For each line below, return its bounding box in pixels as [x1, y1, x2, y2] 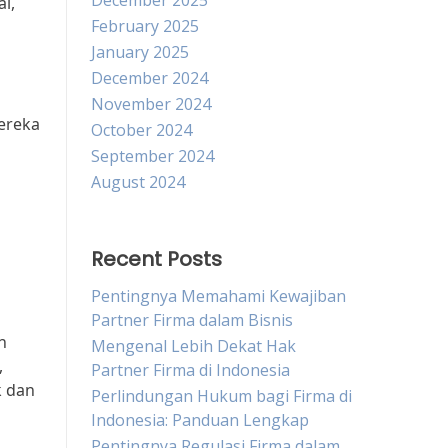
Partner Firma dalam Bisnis [91, 309, 293, 331]
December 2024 [91, 67, 208, 89]
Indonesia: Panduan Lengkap [91, 409, 309, 431]
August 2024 [91, 171, 185, 193]
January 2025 [91, 41, 189, 63]
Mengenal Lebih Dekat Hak [91, 335, 296, 357]
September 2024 [91, 145, 214, 167]
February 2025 [91, 15, 199, 37]
